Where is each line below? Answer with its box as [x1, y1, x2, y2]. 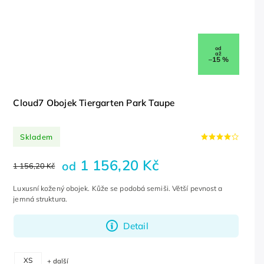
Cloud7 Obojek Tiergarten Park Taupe [13, 97, 175, 109]
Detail [123, 220, 148, 232]
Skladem [20, 131, 53, 141]
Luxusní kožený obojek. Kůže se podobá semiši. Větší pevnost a [13, 184, 223, 193]
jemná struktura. [13, 194, 69, 204]
